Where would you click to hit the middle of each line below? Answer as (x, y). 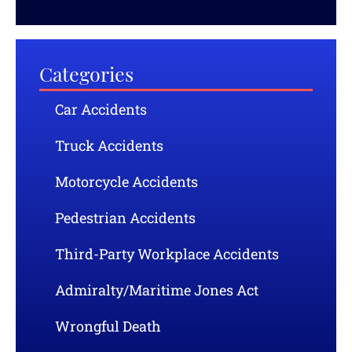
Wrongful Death (108, 326)
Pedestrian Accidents (125, 218)
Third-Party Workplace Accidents (167, 254)
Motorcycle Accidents (126, 182)
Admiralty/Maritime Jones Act (157, 290)
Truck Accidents (109, 146)
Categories (86, 76)
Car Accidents (101, 110)
